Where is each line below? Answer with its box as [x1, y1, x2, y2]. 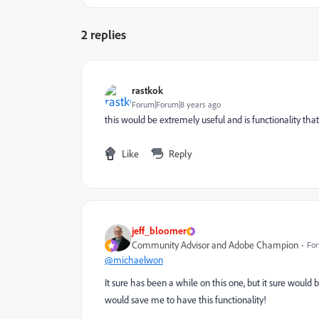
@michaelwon [105, 253, 163, 266]
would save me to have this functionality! [105, 293, 266, 306]
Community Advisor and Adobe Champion [132, 239, 298, 251]
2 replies [81, 26, 126, 42]
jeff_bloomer [132, 224, 187, 236]
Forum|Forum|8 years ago [132, 99, 221, 110]
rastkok [132, 84, 163, 96]
